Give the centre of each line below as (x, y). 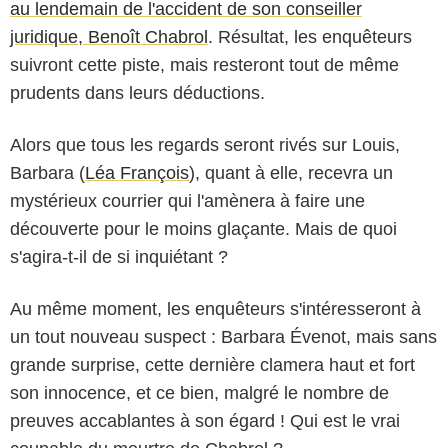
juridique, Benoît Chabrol (109, 36)
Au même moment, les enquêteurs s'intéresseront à (215, 308)
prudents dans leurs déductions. (137, 92)
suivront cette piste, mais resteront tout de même (204, 64)
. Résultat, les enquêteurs (310, 36)
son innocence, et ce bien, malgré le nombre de (199, 392)
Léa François (137, 172)
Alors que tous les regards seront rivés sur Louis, (205, 144)
